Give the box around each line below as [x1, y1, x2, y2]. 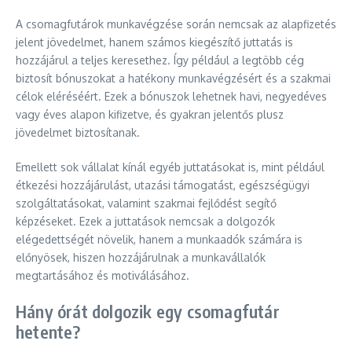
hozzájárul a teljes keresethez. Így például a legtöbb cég [16, 53, 304, 67]
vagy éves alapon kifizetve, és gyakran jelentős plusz [16, 108, 284, 121]
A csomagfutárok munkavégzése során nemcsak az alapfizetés [16, 17, 336, 31]
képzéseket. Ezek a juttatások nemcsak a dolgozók [16, 214, 275, 228]
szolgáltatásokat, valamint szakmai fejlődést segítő [16, 196, 277, 210]
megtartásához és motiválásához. [16, 269, 189, 282]
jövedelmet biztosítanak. [16, 126, 140, 139]
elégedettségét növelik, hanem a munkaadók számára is [16, 233, 302, 246]
